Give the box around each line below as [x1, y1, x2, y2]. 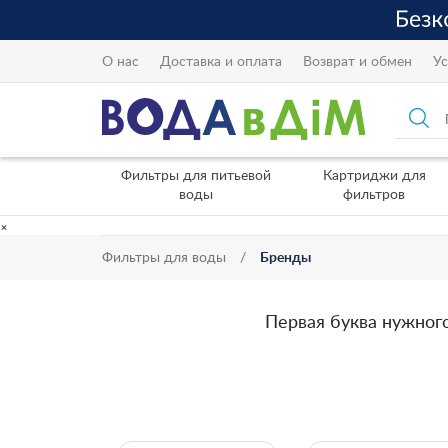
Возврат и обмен [303, 54, 412, 69]
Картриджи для [322, 169, 426, 183]
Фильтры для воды [102, 251, 226, 265]
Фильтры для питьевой [120, 169, 271, 183]
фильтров [343, 188, 405, 202]
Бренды [260, 251, 311, 265]
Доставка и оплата [160, 54, 282, 69]
